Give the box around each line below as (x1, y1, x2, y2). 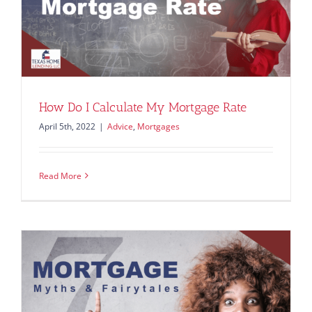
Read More (39, 169, 81, 182)
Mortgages (137, 120, 180, 132)
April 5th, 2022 (39, 120, 95, 132)
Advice (107, 120, 133, 132)
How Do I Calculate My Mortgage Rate (39, 99, 247, 115)
